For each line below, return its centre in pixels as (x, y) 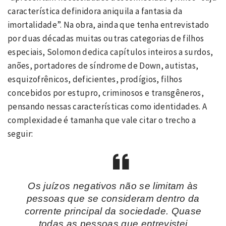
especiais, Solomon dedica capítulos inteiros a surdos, (110, 52)
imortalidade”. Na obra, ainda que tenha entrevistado (108, 25)
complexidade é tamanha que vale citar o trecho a (102, 120)
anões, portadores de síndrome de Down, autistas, (103, 66)
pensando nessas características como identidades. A (107, 107)
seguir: (20, 134)
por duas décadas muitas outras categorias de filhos (106, 39)
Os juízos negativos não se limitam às (113, 186)
